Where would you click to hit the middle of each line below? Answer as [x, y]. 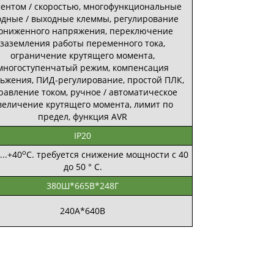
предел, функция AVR [83, 117]
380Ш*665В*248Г [83, 186]
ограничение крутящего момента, [83, 55]
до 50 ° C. [83, 167]
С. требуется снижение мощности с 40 [107, 154]
